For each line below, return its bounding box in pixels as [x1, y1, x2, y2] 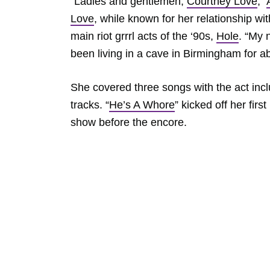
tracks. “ [71, 99, 109, 111]
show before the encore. [71, 116, 190, 128]
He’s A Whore [109, 99, 175, 111]
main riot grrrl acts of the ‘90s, [71, 30, 216, 42]
